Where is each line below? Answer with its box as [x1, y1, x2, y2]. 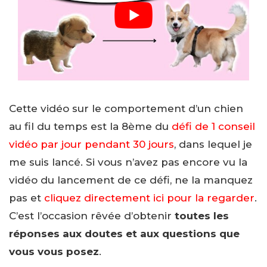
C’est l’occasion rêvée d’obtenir [9, 210, 175, 222]
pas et [9, 192, 44, 204]
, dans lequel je [174, 138, 252, 151]
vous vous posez [9, 246, 99, 258]
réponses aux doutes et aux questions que [9, 228, 240, 240]
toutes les [175, 210, 229, 222]
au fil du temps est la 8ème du [9, 120, 172, 133]
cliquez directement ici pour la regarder [44, 192, 254, 204]
